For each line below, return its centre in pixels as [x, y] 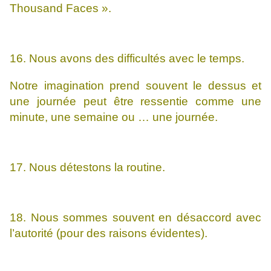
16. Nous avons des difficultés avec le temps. [127, 59]
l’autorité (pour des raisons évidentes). [109, 233]
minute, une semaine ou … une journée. [114, 117]
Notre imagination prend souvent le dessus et [135, 86]
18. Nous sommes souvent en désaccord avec [135, 218]
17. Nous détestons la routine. [87, 168]
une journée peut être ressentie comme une [135, 102]
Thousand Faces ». [60, 8]
